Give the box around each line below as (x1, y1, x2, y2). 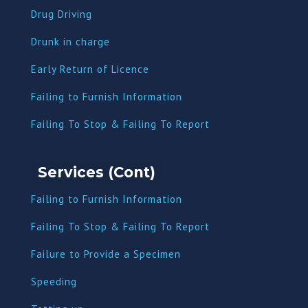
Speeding (30, 275, 77, 289)
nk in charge (47, 35, 110, 49)
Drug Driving (30, 8, 92, 21)
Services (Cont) (37, 164, 155, 181)
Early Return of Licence (30, 63, 149, 76)
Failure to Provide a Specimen (30, 247, 181, 261)
